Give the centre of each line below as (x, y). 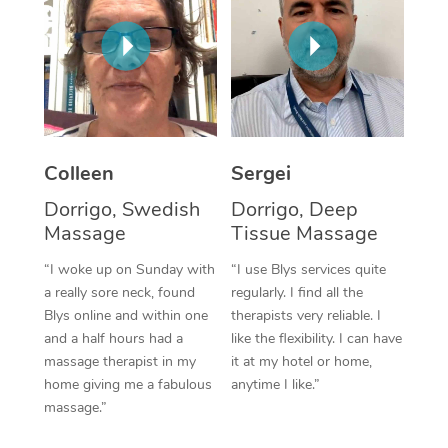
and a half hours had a (113, 338)
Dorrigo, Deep (294, 209)
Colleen (78, 173)
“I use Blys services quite (308, 269)
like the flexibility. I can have (316, 338)
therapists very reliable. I (306, 315)
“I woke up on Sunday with (129, 269)
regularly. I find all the (297, 292)
